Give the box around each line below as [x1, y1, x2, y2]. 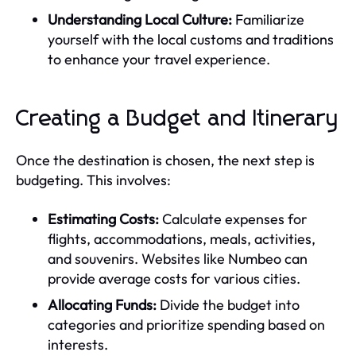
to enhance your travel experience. [48, 49, 270, 68]
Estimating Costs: [48, 209, 159, 228]
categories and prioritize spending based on [48, 315, 325, 334]
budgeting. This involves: [16, 170, 171, 189]
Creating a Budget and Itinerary [16, 107, 339, 130]
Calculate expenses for [159, 209, 308, 228]
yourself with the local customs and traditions [48, 29, 334, 48]
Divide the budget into [157, 295, 300, 314]
